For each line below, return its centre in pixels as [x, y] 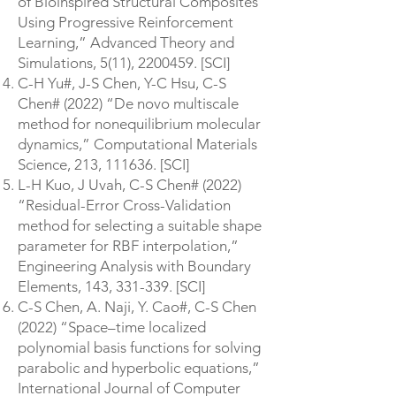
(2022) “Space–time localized [112, 327]
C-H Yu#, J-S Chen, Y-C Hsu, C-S [122, 83]
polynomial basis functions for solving [139, 347]
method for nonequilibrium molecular [139, 124]
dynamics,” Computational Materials [137, 144]
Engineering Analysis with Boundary [134, 266]
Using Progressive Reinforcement [126, 22]
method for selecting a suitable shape [140, 225]
